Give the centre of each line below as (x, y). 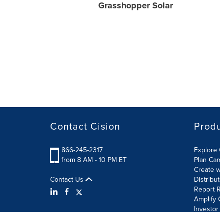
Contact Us (68, 179)
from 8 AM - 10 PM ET (94, 160)
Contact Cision (85, 126)
